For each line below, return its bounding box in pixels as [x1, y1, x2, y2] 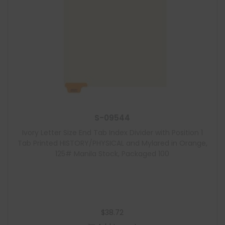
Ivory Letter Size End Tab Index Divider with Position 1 [22, 128, 203, 138]
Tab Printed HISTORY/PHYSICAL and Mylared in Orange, [17, 138, 207, 148]
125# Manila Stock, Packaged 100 [55, 149, 170, 159]
